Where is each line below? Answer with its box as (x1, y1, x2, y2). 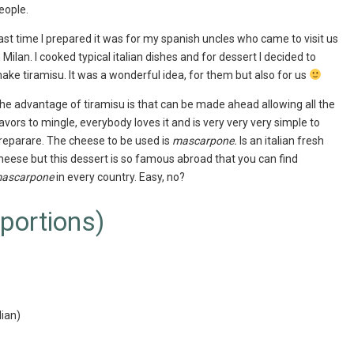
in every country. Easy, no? (54, 170, 185, 183)
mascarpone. (170, 134, 239, 147)
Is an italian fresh (239, 134, 324, 147)
